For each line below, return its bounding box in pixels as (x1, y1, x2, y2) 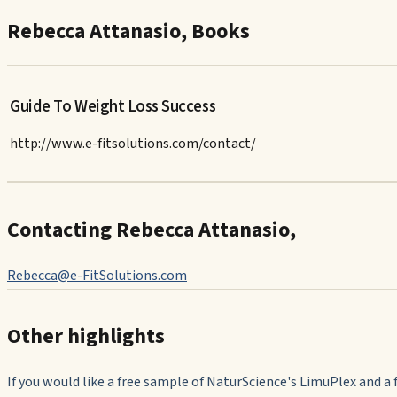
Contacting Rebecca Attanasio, (7, 214, 296, 245)
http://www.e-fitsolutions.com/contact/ (10, 134, 257, 154)
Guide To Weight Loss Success (10, 94, 216, 118)
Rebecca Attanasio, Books (7, 15, 250, 47)
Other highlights (7, 321, 165, 353)
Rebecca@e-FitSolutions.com (7, 265, 187, 285)
